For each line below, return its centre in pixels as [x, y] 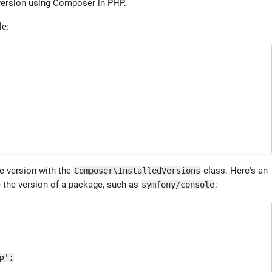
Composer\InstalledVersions [137, 171]
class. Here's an [234, 171]
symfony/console [178, 185]
